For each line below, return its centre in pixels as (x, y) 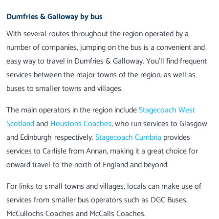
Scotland (21, 124)
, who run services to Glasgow (159, 124)
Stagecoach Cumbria (128, 138)
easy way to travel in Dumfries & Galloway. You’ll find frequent (107, 62)
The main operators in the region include (73, 110)
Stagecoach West (167, 110)
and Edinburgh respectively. (51, 138)
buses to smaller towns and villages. (65, 89)
